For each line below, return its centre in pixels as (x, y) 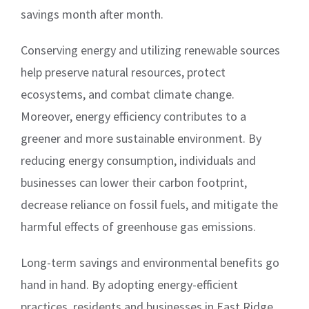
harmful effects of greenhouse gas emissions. (138, 226)
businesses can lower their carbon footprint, (134, 182)
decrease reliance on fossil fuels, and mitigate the (149, 204)
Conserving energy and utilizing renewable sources (150, 50)
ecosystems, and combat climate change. (128, 94)
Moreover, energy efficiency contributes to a (133, 116)
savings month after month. (92, 14)
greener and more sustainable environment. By (141, 138)
